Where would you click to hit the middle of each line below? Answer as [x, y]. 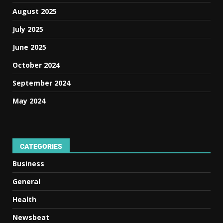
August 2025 [35, 11]
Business [28, 163]
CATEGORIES [41, 146]
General [26, 181]
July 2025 [28, 29]
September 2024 [41, 83]
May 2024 [29, 101]
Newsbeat [31, 217]
